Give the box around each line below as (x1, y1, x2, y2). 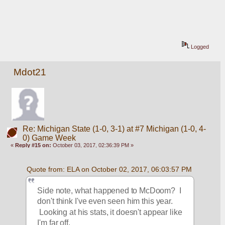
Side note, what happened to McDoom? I (37, 186, 181, 195)
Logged (189, 44, 209, 50)
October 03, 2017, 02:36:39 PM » (51, 142, 134, 148)
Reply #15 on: (15, 142, 52, 148)
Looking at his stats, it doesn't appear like (37, 208, 182, 216)
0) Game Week (22, 133, 76, 142)
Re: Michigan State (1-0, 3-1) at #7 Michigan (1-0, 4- (22, 124, 206, 133)
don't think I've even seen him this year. (37, 197, 173, 206)
